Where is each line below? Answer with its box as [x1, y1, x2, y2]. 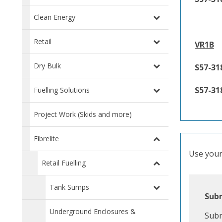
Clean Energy [34, 12, 75, 22]
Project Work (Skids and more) [34, 110, 132, 119]
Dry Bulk [34, 61, 61, 71]
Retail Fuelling [42, 158, 86, 168]
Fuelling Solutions [34, 85, 90, 95]
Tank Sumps [50, 182, 89, 192]
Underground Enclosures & [50, 207, 136, 217]
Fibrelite [34, 134, 59, 144]
